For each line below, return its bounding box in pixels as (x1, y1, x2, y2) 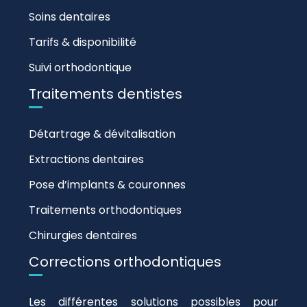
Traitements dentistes (29, 84, 182, 103)
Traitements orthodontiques (29, 202, 182, 218)
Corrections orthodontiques (29, 252, 221, 271)
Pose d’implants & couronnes (29, 177, 186, 193)
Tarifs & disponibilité (29, 34, 136, 50)
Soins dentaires (29, 9, 110, 25)
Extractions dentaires (29, 151, 144, 167)
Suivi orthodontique (29, 60, 132, 75)
